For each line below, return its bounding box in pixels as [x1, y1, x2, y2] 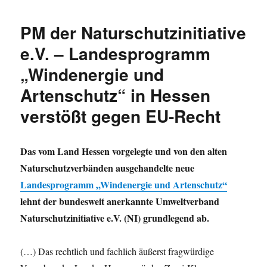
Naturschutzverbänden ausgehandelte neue [20, 161, 195, 175]
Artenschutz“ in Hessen [20, 83, 211, 107]
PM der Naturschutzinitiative [20, 20, 247, 45]
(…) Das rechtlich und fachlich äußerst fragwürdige [20, 245, 215, 257]
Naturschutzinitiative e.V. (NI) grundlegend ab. [20, 211, 210, 225]
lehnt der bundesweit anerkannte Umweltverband [20, 194, 220, 208]
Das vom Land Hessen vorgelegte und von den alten [20, 144, 228, 158]
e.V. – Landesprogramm [20, 41, 211, 66]
